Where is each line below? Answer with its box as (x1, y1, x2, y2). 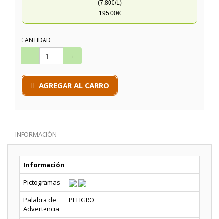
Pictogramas (23, 178, 60, 187)
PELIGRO (69, 196, 94, 204)
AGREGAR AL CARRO (37, 80, 109, 90)
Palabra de (23, 196, 56, 204)
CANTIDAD (21, 36, 51, 44)
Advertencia (23, 204, 59, 213)
